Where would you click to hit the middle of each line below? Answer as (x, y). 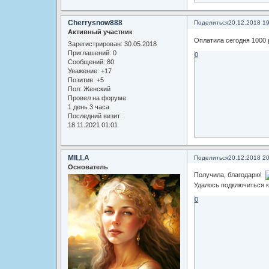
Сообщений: (86, 62)
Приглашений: (89, 53)
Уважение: (83, 71)
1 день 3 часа (88, 107)
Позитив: (81, 80)
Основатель (88, 167)
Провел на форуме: (98, 98)
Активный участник (100, 32)
